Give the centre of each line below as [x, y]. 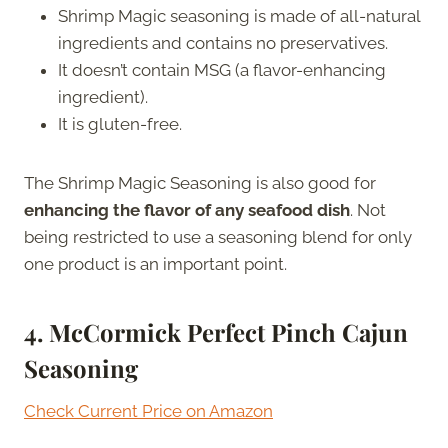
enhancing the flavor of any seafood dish [187, 209]
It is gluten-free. [122, 123]
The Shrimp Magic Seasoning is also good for [200, 182]
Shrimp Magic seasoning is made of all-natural [239, 15]
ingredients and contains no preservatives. [223, 42]
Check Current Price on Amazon [148, 410]
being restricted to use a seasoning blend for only [218, 236]
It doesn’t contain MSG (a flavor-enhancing [222, 69]
